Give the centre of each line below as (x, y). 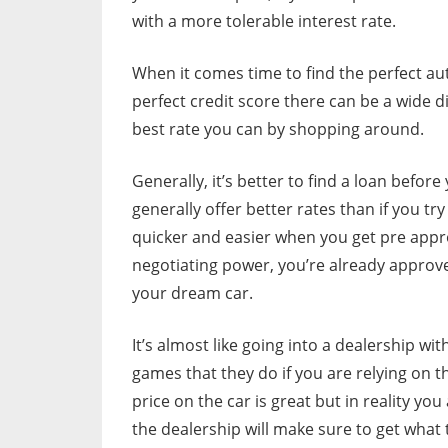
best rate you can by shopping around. (278, 128)
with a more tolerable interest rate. (264, 20)
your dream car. (192, 292)
